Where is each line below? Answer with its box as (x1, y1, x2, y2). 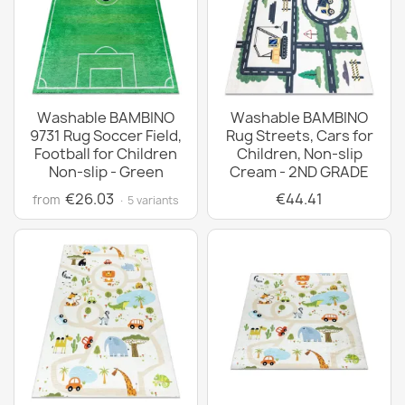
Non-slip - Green (48, 162, 164, 182)
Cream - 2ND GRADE (230, 162, 369, 182)
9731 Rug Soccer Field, (30, 126, 182, 146)
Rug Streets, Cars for (225, 126, 373, 146)
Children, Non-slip (236, 144, 363, 164)
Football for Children (34, 144, 177, 164)
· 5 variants (118, 193, 179, 208)
